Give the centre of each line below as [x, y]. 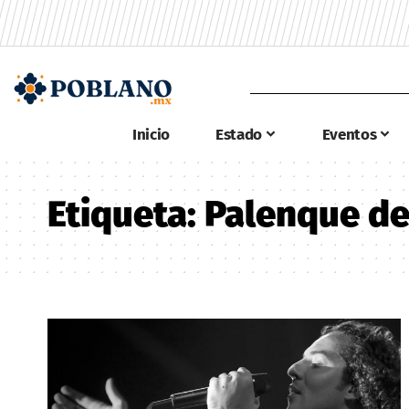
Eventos [349, 134]
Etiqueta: [126, 215]
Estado [238, 134]
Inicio [151, 134]
